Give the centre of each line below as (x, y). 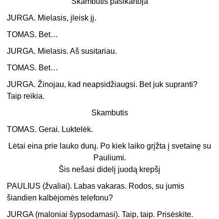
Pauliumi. (109, 158)
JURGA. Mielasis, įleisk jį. (52, 18)
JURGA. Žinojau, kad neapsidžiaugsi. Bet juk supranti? (102, 85)
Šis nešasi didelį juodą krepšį (109, 170)
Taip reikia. (26, 96)
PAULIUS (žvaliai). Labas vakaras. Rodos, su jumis (96, 186)
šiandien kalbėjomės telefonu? (60, 198)
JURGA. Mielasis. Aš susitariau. (62, 51)
